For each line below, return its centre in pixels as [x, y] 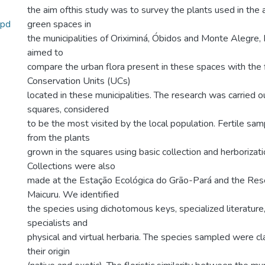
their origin [49, 251]
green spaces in [59, 24]
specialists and [57, 223]
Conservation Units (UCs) [79, 81]
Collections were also [71, 166]
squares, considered [68, 109]
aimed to [45, 53]
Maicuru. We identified [73, 195]
